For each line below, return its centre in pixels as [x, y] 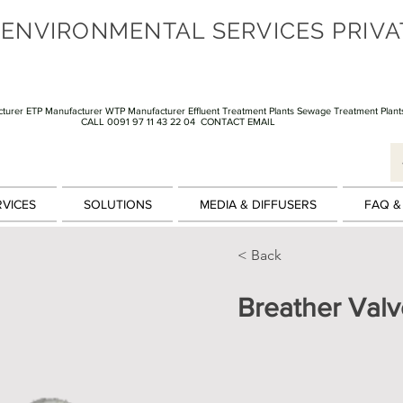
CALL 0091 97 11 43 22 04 [139, 122]
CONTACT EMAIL [237, 122]
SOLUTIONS [117, 205]
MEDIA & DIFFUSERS [258, 205]
